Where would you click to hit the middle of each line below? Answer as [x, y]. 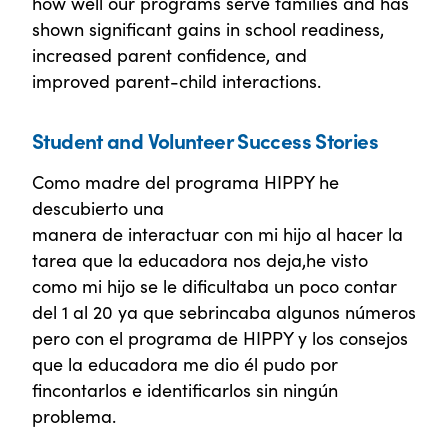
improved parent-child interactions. [176, 81]
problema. [74, 416]
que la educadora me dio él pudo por [185, 364]
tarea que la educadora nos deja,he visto [200, 260]
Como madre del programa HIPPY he [185, 182]
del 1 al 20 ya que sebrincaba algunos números [224, 312]
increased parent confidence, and [169, 55]
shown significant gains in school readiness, [208, 29]
